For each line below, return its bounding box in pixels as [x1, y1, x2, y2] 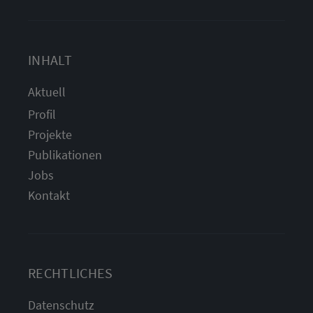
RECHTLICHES [28, 264, 113, 282]
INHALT [28, 51, 72, 69]
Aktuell [28, 84, 66, 101]
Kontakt [28, 187, 70, 204]
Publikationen [28, 147, 102, 163]
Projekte [28, 126, 72, 143]
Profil [28, 106, 56, 123]
